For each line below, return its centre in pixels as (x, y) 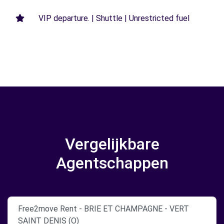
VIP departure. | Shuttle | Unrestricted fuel (114, 18)
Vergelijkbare (112, 144)
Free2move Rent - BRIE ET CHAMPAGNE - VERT (103, 209)
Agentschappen (112, 163)
